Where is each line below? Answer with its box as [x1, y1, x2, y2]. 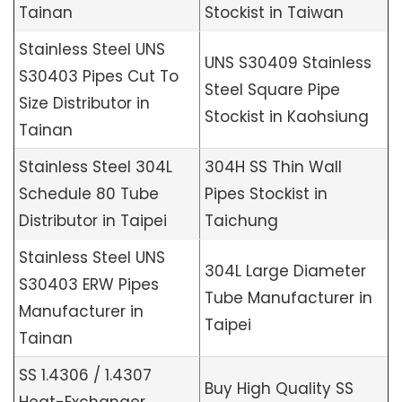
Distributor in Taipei [19, 210, 167, 232]
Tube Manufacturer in [205, 287, 372, 309]
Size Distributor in [19, 92, 150, 114]
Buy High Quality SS [205, 378, 354, 399]
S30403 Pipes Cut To [19, 66, 179, 87]
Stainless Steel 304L [19, 156, 172, 178]
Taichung [205, 210, 278, 232]
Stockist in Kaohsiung [205, 106, 369, 127]
